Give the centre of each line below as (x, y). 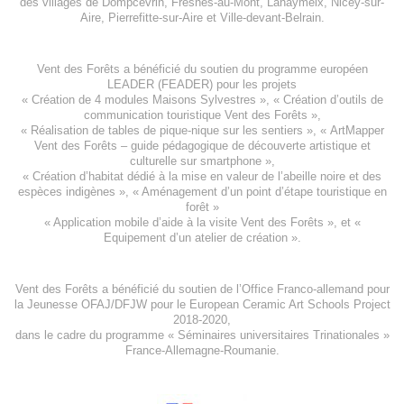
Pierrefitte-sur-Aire (155, 18)
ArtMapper (357, 131)
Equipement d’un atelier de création (195, 238)
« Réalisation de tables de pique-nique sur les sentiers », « (175, 131)
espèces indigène (63, 192)
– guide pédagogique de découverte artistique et (243, 146)
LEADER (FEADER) (160, 85)
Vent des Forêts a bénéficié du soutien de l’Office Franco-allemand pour (202, 289)
